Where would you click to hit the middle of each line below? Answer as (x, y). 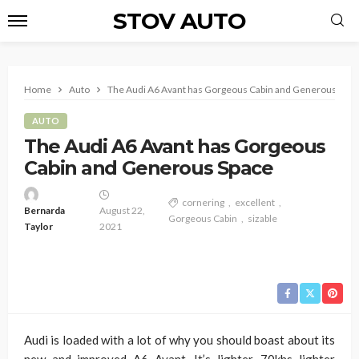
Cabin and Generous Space (149, 168)
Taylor (38, 226)
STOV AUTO (179, 21)
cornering (204, 202)
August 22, (122, 210)
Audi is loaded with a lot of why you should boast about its (179, 340)
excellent (255, 202)
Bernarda (44, 210)
